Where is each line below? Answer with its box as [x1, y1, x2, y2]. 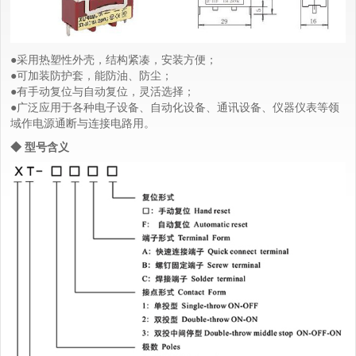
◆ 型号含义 [10, 137, 69, 154]
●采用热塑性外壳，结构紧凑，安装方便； [10, 50, 217, 67]
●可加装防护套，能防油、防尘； [10, 66, 172, 83]
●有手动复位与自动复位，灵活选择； [10, 82, 195, 99]
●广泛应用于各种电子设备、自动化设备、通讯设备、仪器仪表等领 [10, 98, 339, 114]
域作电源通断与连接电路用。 [10, 114, 155, 130]
